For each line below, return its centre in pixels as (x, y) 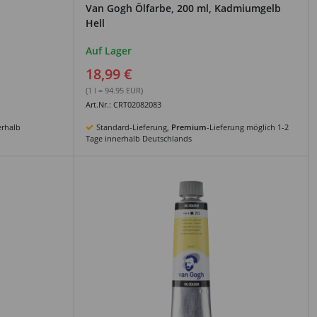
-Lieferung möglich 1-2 (248, 127)
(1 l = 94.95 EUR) (114, 90)
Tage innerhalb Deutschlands (139, 138)
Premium (189, 127)
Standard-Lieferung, (134, 127)
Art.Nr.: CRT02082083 (123, 104)
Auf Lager (109, 50)
